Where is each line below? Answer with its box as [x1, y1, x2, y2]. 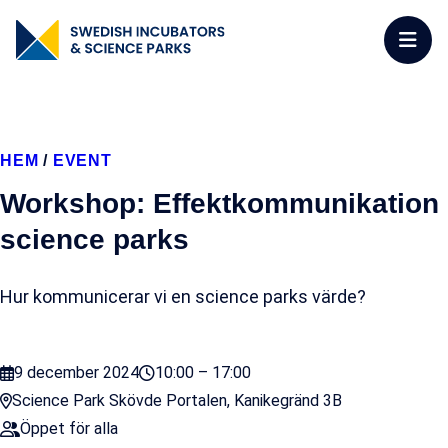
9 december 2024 [14, 363, 139, 382]
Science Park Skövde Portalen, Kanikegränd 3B [12, 391, 342, 410]
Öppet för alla [20, 419, 118, 438]
